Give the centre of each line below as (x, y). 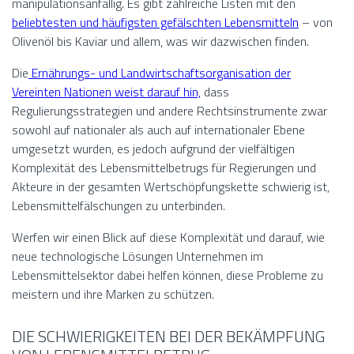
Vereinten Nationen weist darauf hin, (106, 92)
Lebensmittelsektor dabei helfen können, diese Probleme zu (168, 275)
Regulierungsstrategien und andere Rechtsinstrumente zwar (169, 111)
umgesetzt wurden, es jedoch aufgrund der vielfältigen (153, 149)
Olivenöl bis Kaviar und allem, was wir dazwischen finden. (160, 41)
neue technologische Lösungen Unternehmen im (137, 256)
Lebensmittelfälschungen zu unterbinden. (119, 206)
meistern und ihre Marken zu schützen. (113, 294)
